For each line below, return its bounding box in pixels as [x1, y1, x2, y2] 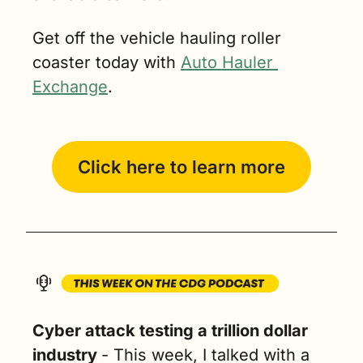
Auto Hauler [181, 52, 273, 72]
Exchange [32, 76, 108, 96]
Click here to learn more [78, 156, 285, 177]
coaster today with [32, 52, 181, 72]
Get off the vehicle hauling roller [32, 28, 281, 48]
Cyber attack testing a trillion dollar [32, 321, 308, 341]
